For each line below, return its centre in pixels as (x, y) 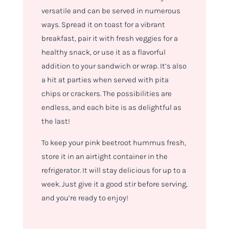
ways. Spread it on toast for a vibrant (103, 25)
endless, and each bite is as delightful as (111, 108)
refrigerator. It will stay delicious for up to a (113, 170)
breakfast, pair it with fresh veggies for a (109, 39)
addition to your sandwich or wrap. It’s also (114, 66)
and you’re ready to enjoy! (85, 198)
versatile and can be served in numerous (111, 11)
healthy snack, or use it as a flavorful (103, 52)
